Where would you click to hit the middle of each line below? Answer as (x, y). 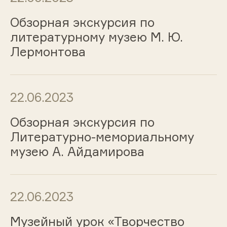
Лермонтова (48, 52)
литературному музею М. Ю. (96, 37)
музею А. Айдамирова (77, 151)
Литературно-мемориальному (102, 137)
